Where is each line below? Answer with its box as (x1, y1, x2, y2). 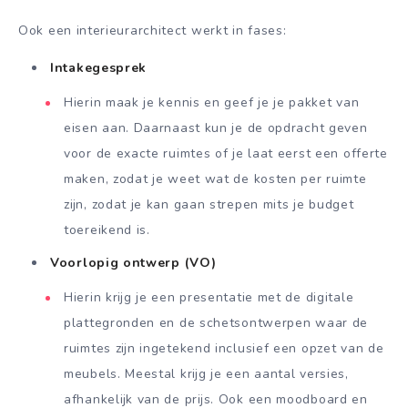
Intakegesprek (50, 59, 148, 77)
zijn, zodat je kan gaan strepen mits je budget (64, 196, 354, 214)
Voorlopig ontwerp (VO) (50, 254, 217, 272)
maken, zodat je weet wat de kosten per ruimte (64, 170, 367, 189)
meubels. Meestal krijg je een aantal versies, (64, 365, 349, 383)
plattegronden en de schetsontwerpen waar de (64, 314, 369, 332)
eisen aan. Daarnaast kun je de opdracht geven (64, 119, 368, 138)
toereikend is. (64, 221, 150, 240)
